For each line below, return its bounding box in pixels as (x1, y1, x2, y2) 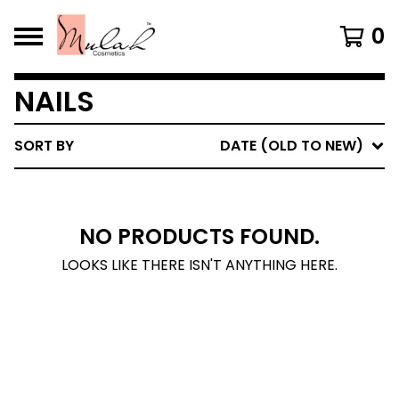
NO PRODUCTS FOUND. (79, 222, 320, 251)
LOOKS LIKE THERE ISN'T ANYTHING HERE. (61, 255, 338, 275)
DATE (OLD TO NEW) (220, 135, 363, 156)
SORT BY (14, 135, 74, 156)
